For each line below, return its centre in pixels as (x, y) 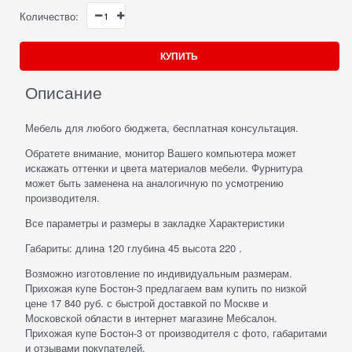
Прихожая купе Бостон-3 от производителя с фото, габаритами (176, 333)
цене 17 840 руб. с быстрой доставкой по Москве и (147, 303)
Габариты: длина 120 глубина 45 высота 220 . (134, 248)
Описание (64, 92)
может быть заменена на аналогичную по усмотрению (154, 183)
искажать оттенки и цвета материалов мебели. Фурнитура (164, 168)
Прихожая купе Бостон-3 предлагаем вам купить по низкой (166, 288)
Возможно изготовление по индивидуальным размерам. (159, 273)
